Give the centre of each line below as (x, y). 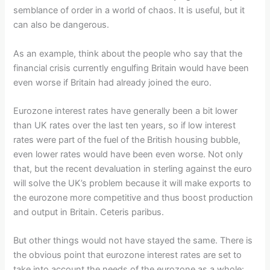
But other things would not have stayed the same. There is (133, 241)
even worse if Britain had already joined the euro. (113, 82)
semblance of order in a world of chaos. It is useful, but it (129, 11)
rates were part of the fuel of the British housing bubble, (127, 140)
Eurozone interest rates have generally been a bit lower (126, 111)
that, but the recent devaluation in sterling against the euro (133, 169)
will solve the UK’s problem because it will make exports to (133, 183)
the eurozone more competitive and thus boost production (133, 198)
